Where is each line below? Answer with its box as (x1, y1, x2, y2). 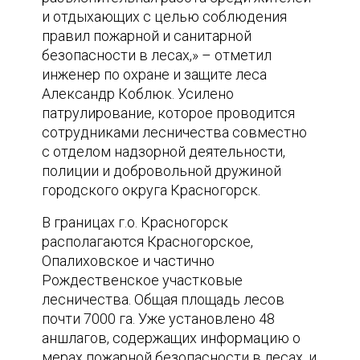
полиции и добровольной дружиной (42, 162, 282, 179)
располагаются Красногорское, (42, 232, 254, 250)
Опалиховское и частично (42, 252, 215, 269)
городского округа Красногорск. (42, 181, 261, 198)
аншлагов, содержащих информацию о (42, 329, 301, 346)
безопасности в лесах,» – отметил (42, 46, 272, 63)
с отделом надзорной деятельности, (42, 142, 286, 160)
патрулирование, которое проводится (42, 104, 296, 121)
